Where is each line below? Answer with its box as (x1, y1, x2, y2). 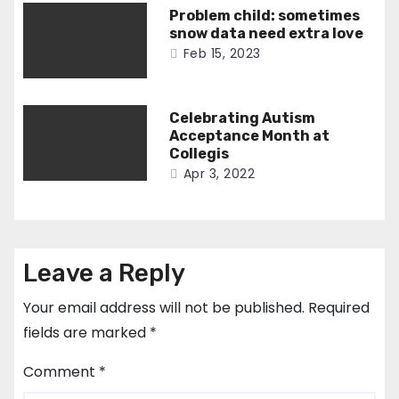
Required (308, 297, 370, 318)
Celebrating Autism (168, 109, 315, 126)
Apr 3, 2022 (183, 164, 256, 183)
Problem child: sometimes (168, 6, 360, 24)
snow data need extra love (168, 24, 363, 42)
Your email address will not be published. (23, 297, 305, 318)
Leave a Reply (23, 257, 185, 288)
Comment (23, 361, 99, 382)
